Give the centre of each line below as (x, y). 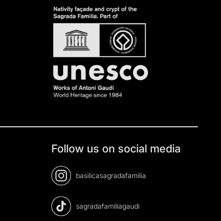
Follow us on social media (116, 148)
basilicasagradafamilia (111, 175)
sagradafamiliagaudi (108, 206)
